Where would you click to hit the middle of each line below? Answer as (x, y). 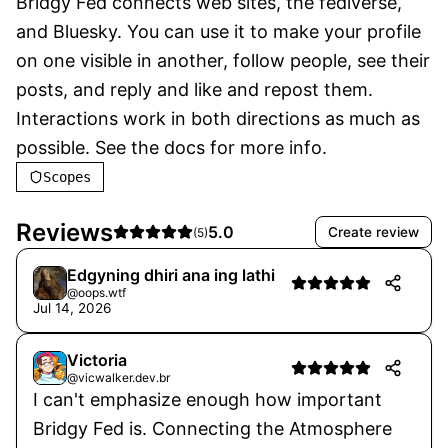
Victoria (97, 360)
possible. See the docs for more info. (171, 147)
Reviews (64, 232)
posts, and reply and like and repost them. (194, 89)
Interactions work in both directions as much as (218, 118)
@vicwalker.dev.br (118, 377)
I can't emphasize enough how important (207, 399)
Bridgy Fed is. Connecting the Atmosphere (212, 428)
